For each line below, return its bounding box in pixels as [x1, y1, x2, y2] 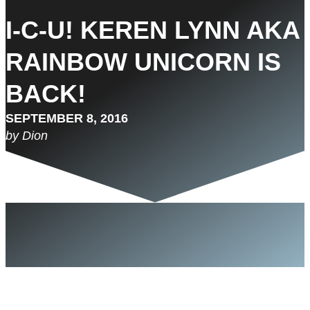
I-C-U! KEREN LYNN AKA [6, 16, 300, 44]
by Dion [6, 129, 48, 143]
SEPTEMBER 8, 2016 [6, 111, 128, 125]
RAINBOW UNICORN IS [6, 48, 281, 76]
